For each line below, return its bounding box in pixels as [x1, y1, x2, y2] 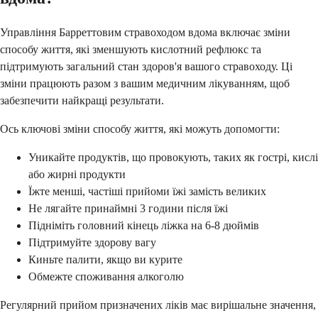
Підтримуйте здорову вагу [28, 236, 156, 249]
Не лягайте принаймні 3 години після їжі [28, 202, 228, 215]
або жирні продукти [28, 168, 126, 181]
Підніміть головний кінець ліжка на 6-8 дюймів [28, 219, 259, 232]
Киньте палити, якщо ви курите [28, 253, 182, 266]
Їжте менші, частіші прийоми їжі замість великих [28, 185, 266, 198]
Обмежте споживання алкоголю [28, 270, 184, 283]
